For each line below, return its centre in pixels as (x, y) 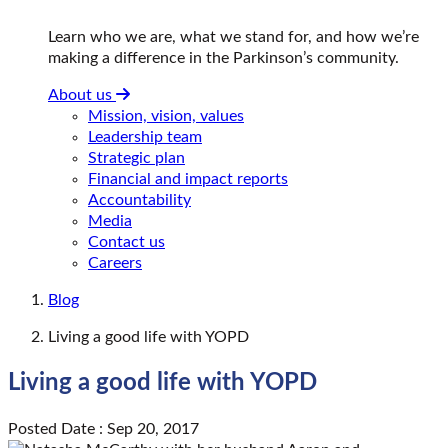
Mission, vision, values (166, 115)
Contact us (126, 241)
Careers (115, 262)
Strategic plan (136, 157)
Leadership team (145, 136)
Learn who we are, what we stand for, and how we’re (233, 36)
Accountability (139, 199)
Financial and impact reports (188, 178)
